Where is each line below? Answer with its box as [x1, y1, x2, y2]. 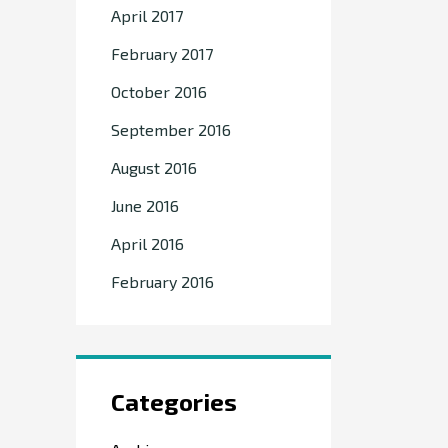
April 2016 [111, 234, 184, 253]
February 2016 [111, 272, 214, 291]
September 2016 [111, 120, 231, 139]
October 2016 [111, 82, 207, 101]
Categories [111, 387, 237, 416]
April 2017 [111, 6, 183, 25]
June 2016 [111, 196, 179, 215]
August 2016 [111, 158, 197, 177]
